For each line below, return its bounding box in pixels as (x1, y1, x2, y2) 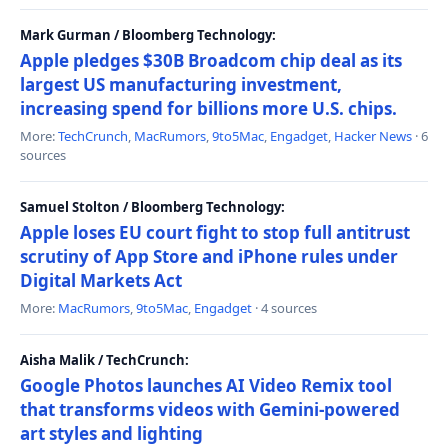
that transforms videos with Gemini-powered (20, 398, 400, 421)
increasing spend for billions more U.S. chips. (20, 97, 397, 120)
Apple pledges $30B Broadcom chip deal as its (20, 49, 402, 72)
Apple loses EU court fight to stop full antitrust (20, 221, 410, 244)
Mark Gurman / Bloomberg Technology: (20, 26, 276, 44)
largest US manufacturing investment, (20, 73, 342, 96)
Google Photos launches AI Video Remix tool (20, 374, 392, 397)
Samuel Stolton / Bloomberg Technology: (20, 198, 285, 216)
